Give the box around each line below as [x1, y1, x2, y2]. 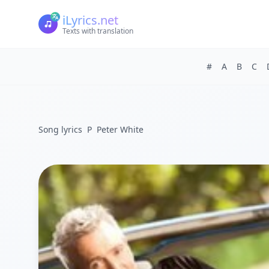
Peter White [97, 124, 144, 135]
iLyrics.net [62, 12, 118, 28]
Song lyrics [38, 124, 82, 135]
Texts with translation [62, 26, 133, 36]
